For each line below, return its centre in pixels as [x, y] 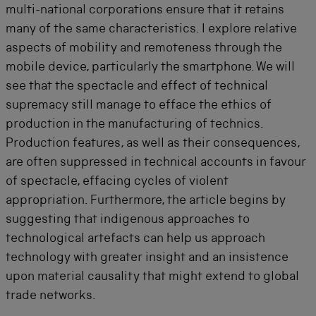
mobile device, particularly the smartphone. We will [150, 68]
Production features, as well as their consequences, [153, 144]
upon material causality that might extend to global [152, 277]
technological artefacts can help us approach [135, 239]
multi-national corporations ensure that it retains [145, 11]
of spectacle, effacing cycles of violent [117, 182]
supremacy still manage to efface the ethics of [139, 106]
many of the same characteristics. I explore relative [151, 30]
